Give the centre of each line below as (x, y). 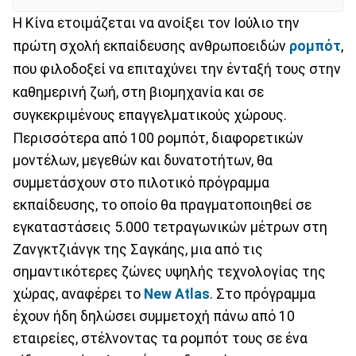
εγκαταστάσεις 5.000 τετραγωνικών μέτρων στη (170, 227)
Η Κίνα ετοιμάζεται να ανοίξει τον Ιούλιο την (156, 23)
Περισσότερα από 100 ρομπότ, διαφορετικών (158, 138)
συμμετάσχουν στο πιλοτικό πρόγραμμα (141, 182)
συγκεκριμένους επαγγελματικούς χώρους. (150, 115)
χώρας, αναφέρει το (78, 294)
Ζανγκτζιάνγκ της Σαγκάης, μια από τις (138, 249)
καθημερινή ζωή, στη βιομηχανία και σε (138, 92)
